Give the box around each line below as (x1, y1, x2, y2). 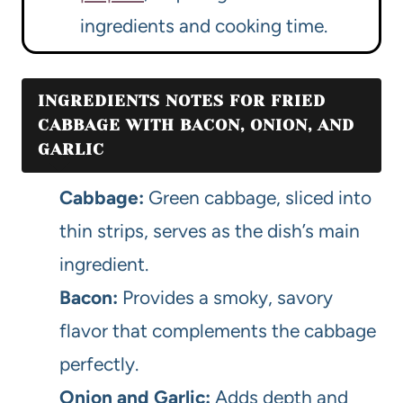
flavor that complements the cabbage (59, 319, 376, 343)
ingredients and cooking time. (80, 14, 327, 38)
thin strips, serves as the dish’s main (59, 219, 360, 243)
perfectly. (59, 353, 139, 376)
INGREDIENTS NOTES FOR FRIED (38, 92, 326, 111)
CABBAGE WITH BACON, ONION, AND (38, 116, 354, 135)
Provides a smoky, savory (118, 286, 333, 309)
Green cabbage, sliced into (144, 186, 372, 210)
